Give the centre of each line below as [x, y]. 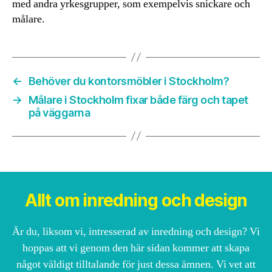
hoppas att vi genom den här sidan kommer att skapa [136, 248]
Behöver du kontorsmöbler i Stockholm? [129, 81]
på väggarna [59, 112]
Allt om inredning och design [136, 200]
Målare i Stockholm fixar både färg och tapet [138, 100]
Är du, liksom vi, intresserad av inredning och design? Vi [136, 231]
